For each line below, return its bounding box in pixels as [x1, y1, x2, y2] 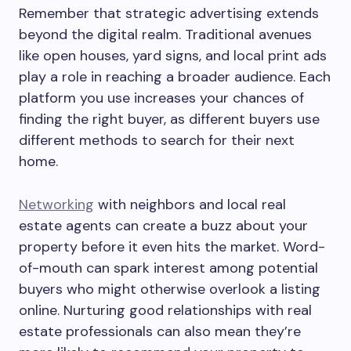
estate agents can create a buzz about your [19, 216, 308, 235]
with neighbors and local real [94, 195, 286, 214]
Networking [19, 195, 94, 214]
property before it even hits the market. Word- [19, 237, 325, 256]
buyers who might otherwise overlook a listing [19, 280, 320, 299]
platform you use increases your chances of [19, 89, 304, 107]
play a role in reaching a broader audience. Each [19, 67, 331, 86]
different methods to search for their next [19, 131, 295, 150]
